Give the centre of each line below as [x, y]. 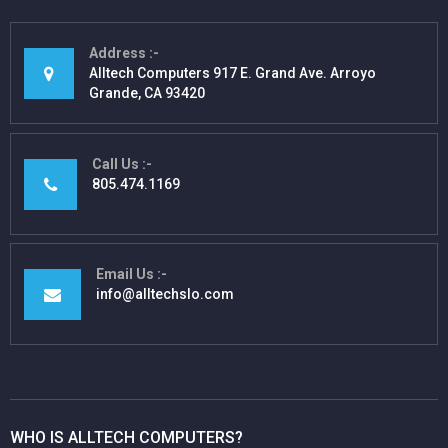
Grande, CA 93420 [147, 93]
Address [117, 53]
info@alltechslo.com [165, 294]
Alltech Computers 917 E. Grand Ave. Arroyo [232, 73]
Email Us [125, 274]
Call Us [115, 163]
